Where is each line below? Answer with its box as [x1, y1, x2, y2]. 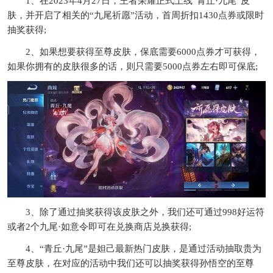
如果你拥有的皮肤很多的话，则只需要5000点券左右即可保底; [7, 62, 258, 71]
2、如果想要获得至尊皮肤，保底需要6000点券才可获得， [26, 47, 260, 57]
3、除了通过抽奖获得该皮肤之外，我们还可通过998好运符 [26, 207, 264, 217]
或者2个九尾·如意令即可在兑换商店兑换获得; [7, 221, 191, 232]
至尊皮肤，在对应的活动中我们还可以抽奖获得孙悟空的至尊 [7, 258, 254, 268]
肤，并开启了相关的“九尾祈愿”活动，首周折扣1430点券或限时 [7, 10, 264, 20]
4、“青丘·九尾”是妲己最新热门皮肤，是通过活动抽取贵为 [26, 243, 261, 253]
